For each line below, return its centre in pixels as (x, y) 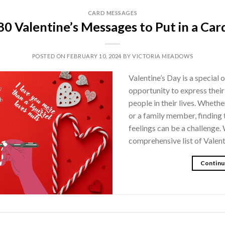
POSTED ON (49, 56)
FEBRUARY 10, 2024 (94, 56)
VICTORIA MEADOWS (163, 56)
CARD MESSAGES (113, 13)
